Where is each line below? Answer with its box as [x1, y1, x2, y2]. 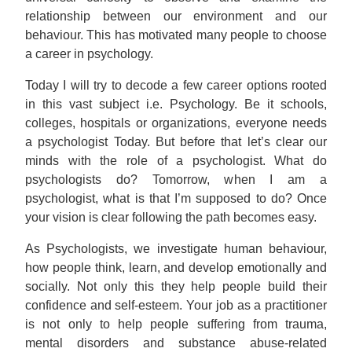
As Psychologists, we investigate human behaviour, [25, 242, 327, 255]
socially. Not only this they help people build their [25, 280, 327, 293]
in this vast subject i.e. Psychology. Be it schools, [25, 97, 327, 111]
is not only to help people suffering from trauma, [25, 317, 327, 331]
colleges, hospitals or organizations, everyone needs [25, 116, 327, 130]
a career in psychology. [25, 47, 153, 60]
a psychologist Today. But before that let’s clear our [25, 135, 327, 148]
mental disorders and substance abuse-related [25, 336, 327, 350]
